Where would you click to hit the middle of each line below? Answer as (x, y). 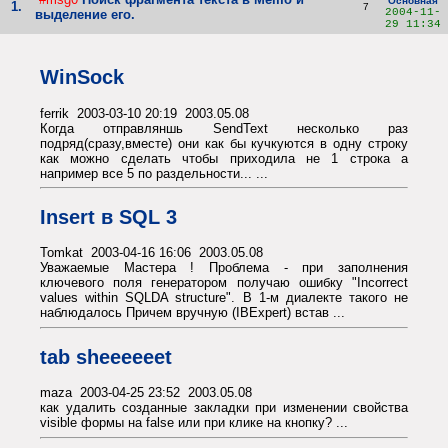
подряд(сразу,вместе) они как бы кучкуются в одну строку (224, 143)
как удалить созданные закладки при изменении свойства (224, 408)
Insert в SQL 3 (108, 216)
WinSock (82, 76)
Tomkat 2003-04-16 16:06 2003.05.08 (151, 253)
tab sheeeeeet (106, 356)
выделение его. (85, 15)
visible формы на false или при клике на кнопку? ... (194, 423)
